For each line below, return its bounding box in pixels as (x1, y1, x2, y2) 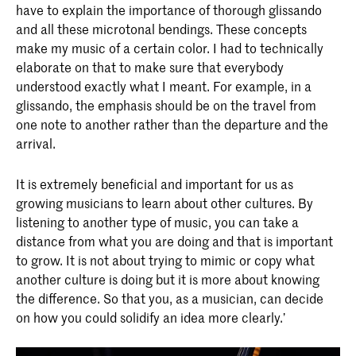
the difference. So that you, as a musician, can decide (16, 288, 323, 307)
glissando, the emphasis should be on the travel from (16, 96, 316, 114)
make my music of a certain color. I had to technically (16, 39, 323, 57)
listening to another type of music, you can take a (16, 212, 299, 230)
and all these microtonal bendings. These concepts (16, 20, 307, 38)
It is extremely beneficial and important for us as (16, 174, 293, 192)
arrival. (16, 134, 56, 153)
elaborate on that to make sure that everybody (16, 58, 284, 76)
